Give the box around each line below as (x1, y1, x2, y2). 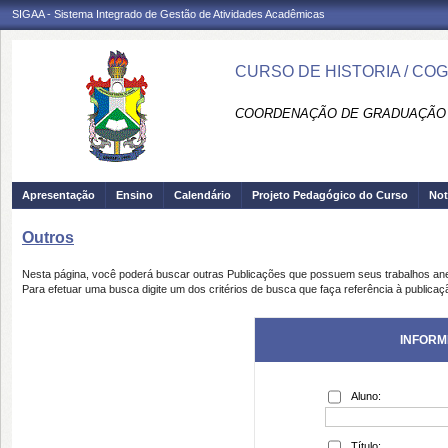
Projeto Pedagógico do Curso (252, 189, 408, 201)
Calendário (174, 189, 231, 201)
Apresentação (22, 189, 95, 201)
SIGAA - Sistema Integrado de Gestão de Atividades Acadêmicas (12, 8, 325, 20)
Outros (22, 229, 74, 246)
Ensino (116, 189, 153, 201)
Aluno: (351, 390, 381, 402)
